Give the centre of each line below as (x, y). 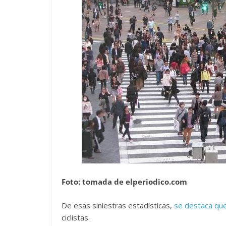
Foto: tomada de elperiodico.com (124, 182)
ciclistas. (76, 217)
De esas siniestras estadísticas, (118, 205)
